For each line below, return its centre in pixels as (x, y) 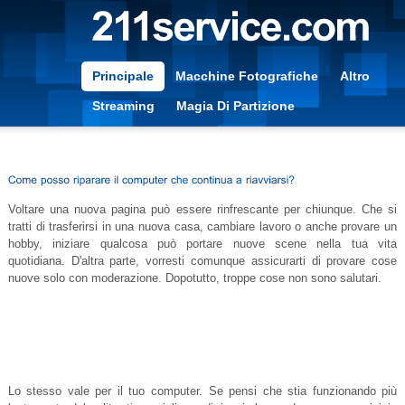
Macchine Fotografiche (246, 76)
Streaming (123, 106)
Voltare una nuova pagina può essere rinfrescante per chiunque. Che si (202, 210)
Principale (122, 76)
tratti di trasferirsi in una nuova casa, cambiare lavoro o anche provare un (202, 227)
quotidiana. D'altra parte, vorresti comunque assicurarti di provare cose (202, 261)
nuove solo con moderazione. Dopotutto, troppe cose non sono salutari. (194, 278)
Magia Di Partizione (235, 106)
